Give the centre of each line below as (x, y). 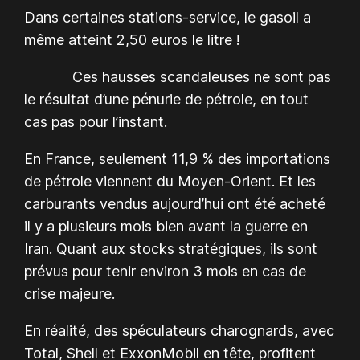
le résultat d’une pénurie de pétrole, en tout (167, 99)
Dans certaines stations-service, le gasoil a (168, 17)
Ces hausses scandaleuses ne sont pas (178, 76)
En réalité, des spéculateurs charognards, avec (180, 330)
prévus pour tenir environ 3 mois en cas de (166, 271)
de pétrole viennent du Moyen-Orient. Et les (170, 181)
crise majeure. (70, 293)
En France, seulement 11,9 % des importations (178, 158)
